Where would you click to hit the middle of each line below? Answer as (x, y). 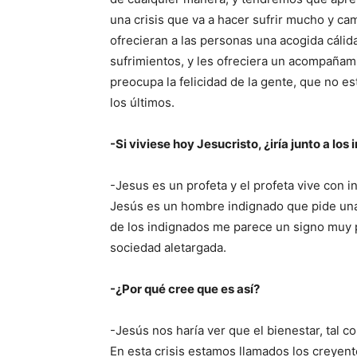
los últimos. (142, 102)
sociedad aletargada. (168, 247)
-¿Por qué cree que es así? (185, 289)
